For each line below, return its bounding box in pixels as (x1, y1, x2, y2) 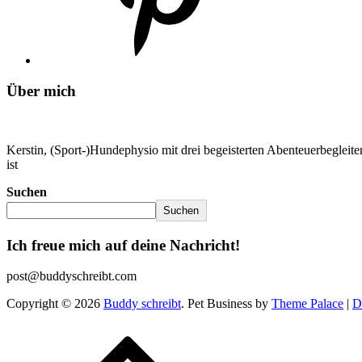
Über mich (6, 82, 76, 100)
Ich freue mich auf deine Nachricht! (6, 236, 240, 254)
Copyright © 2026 (6, 297, 103, 311)
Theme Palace (271, 297, 343, 311)
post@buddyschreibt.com (6, 269, 137, 284)
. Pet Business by (181, 297, 271, 311)
